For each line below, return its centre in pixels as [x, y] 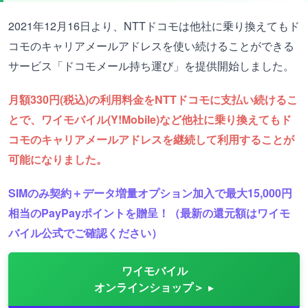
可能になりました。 [58, 159]
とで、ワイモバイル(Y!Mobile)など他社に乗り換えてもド [150, 119]
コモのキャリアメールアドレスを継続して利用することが [151, 139]
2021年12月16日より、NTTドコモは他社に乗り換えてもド [154, 25]
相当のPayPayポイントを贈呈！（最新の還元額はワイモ [149, 212]
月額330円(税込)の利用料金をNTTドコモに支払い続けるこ [153, 99]
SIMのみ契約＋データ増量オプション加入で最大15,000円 [150, 192]
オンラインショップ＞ [149, 287]
